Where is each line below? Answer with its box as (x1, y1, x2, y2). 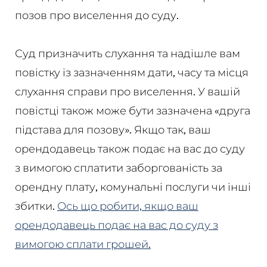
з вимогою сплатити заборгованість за (14, 162, 222, 174)
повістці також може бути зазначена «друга (14, 104, 250, 117)
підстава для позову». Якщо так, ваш (14, 123, 211, 136)
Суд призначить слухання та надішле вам (14, 47, 240, 60)
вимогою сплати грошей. (14, 238, 151, 250)
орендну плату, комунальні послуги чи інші (14, 181, 251, 193)
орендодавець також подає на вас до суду (14, 142, 245, 155)
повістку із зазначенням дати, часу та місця (14, 66, 249, 79)
